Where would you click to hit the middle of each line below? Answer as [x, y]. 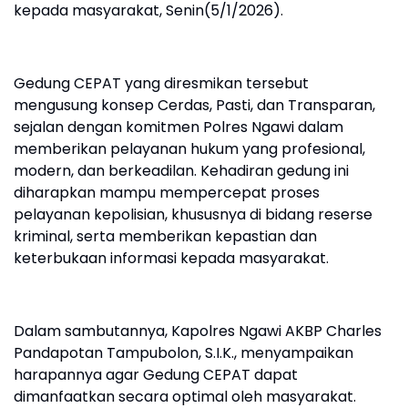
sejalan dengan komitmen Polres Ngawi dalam [178, 127]
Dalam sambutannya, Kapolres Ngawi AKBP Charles [198, 331]
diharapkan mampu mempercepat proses [167, 193]
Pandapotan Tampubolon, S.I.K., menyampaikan [184, 353]
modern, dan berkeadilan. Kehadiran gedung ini [181, 171]
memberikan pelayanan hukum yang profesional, [189, 149]
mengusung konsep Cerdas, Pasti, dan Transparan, [194, 105]
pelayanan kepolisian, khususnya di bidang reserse [193, 214]
